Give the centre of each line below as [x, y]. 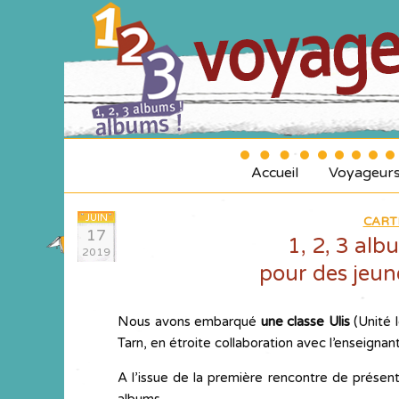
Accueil [274, 173]
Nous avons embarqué [189, 322]
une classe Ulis [305, 322]
